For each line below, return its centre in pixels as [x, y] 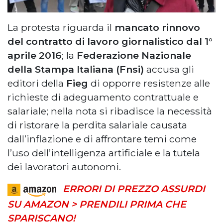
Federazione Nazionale [134, 56]
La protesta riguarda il [61, 28]
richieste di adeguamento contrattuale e [103, 97]
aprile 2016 [35, 56]
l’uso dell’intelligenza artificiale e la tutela [104, 153]
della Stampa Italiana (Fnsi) [76, 69]
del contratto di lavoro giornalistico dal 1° [110, 42]
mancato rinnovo [157, 28]
